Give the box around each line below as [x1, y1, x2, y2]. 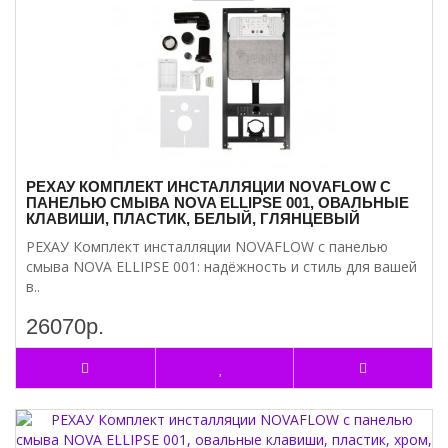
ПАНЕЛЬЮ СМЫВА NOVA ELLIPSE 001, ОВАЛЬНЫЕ [26, 194, 409, 211]
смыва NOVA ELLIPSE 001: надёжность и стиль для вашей [26, 257, 417, 276]
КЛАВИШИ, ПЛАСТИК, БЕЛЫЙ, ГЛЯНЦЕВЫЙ [26, 210, 360, 227]
